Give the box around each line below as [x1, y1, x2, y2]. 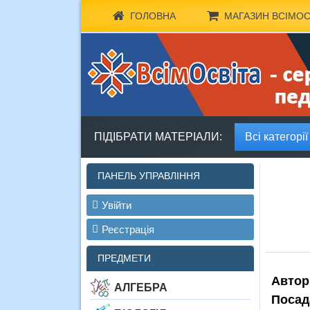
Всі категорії [245, 131, 308, 143]
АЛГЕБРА [114, 282, 167, 293]
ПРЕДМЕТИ [98, 253, 151, 264]
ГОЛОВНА [129, 10, 176, 21]
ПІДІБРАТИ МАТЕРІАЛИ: [93, 131, 222, 143]
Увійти [102, 199, 131, 211]
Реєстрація [102, 224, 154, 235]
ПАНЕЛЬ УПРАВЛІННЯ [98, 170, 200, 181]
